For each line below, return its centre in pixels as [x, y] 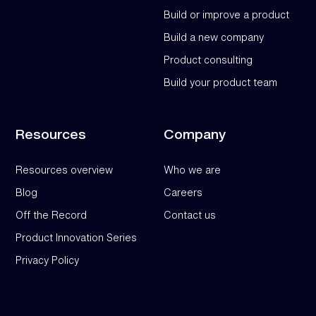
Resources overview [65, 169]
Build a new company [214, 37]
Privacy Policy [48, 260]
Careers [183, 192]
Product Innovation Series [77, 237]
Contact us [190, 214]
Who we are [192, 169]
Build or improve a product [226, 14]
